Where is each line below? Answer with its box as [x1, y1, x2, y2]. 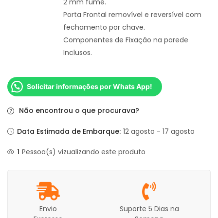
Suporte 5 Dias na [119, 204, 179, 214]
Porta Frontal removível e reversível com [63, 10, 201, 19]
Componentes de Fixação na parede [63, 35, 188, 45]
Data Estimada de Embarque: [17, 127, 121, 137]
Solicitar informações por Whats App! [27, 82, 152, 91]
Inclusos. [63, 48, 92, 57]
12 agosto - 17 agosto [123, 127, 195, 137]
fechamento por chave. [63, 22, 145, 32]
